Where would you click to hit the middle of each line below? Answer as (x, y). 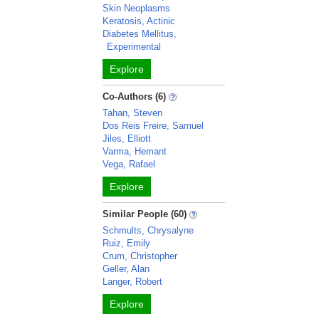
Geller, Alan (126, 269)
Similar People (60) (145, 214)
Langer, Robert (133, 282)
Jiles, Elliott (127, 138)
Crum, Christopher (140, 256)
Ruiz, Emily (127, 243)
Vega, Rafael (129, 164)
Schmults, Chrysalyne (148, 230)
